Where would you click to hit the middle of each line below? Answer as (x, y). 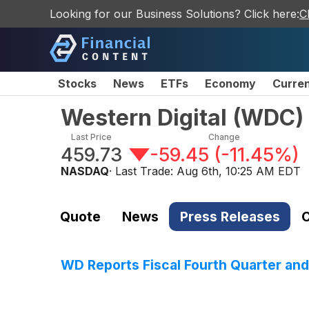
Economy (230, 83)
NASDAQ (85, 171)
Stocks (77, 83)
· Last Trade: (143, 171)
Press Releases (230, 216)
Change (225, 137)
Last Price (91, 137)
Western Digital (144, 118)
